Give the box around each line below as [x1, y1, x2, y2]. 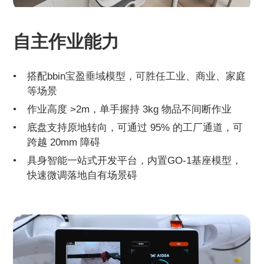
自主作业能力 [13, 32, 120, 52]
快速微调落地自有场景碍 [27, 169, 138, 181]
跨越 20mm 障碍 [27, 136, 101, 148]
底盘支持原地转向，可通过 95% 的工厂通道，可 [27, 121, 243, 133]
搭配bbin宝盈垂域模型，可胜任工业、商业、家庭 [27, 70, 246, 82]
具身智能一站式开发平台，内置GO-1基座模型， [27, 154, 242, 166]
